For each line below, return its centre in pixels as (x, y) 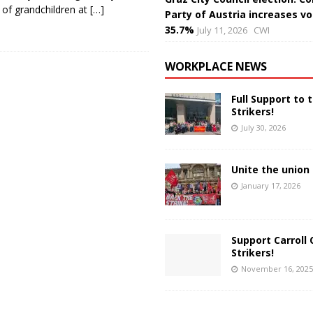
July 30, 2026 (263, 128)
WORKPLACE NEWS (216, 67)
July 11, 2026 (222, 30)
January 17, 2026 (270, 186)
